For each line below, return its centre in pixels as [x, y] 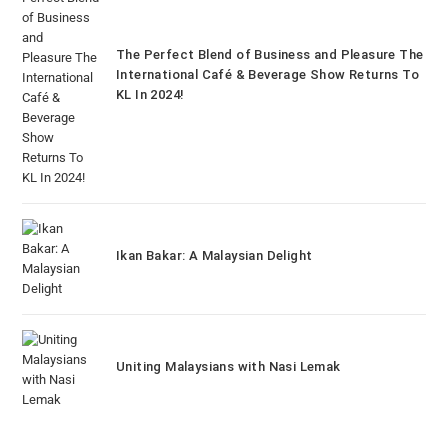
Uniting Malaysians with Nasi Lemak [228, 366]
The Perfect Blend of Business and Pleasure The [269, 54]
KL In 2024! [151, 94]
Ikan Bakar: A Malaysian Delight [214, 255]
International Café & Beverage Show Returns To [267, 74]
